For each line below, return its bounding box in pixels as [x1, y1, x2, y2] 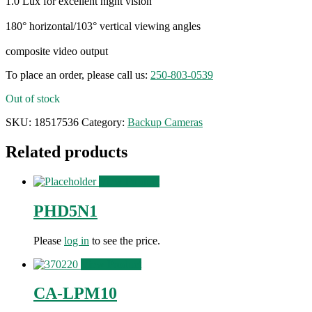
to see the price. [89, 234, 160, 247]
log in [64, 234, 89, 247]
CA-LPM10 [33, 284, 117, 303]
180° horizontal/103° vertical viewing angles [6, 19, 201, 32]
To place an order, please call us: [6, 68, 150, 81]
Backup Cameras [127, 116, 203, 128]
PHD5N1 [33, 201, 97, 220]
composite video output [6, 45, 108, 57]
